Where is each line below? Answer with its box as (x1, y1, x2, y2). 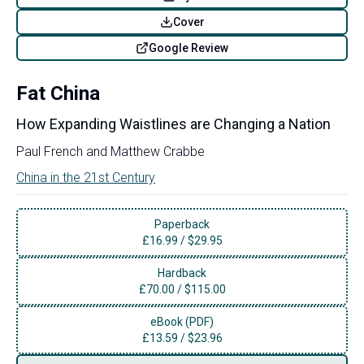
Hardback (158, 266, 206, 279)
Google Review (149, 41, 228, 54)
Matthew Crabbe (110, 143, 205, 159)
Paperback (154, 217, 210, 231)
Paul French (16, 143, 83, 159)
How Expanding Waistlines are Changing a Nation (16, 115, 331, 132)
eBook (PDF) (150, 314, 214, 328)
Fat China (16, 81, 100, 105)
